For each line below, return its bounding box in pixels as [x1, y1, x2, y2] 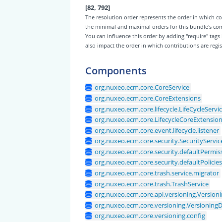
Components [85, 63, 147, 77]
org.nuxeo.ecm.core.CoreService [95, 83, 190, 92]
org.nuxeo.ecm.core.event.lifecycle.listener [95, 125, 220, 135]
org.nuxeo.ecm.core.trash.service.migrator [95, 168, 220, 177]
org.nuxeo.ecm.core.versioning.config [95, 211, 206, 221]
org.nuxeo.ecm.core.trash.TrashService [95, 179, 209, 188]
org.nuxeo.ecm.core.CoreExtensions [95, 94, 201, 103]
